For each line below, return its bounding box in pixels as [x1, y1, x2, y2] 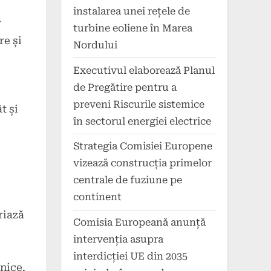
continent [73, 191, 122, 203]
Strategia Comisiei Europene [73, 140, 212, 152]
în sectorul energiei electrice [73, 115, 211, 127]
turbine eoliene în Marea [73, 22, 192, 34]
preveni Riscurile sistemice [73, 98, 204, 110]
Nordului [73, 39, 117, 51]
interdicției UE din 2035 [73, 250, 188, 263]
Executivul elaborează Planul [73, 64, 215, 76]
